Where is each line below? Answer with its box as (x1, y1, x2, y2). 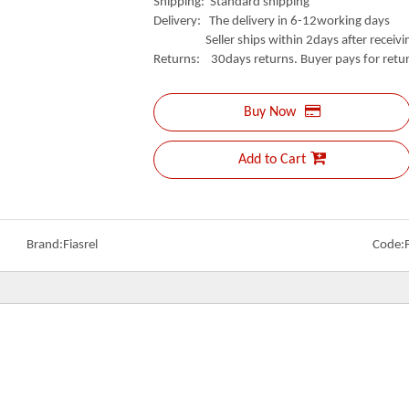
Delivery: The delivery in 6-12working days (153, 15, 390, 28)
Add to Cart (238, 152, 306, 167)
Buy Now (244, 105, 296, 120)
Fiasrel (62, 238, 98, 252)
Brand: (26, 238, 63, 252)
